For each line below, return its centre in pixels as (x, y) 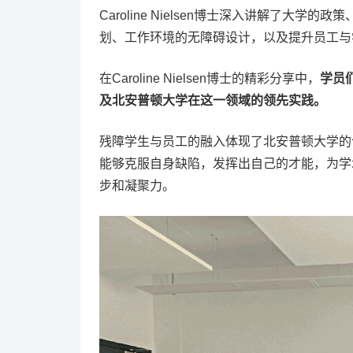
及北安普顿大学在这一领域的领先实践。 (213, 100)
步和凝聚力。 (137, 186)
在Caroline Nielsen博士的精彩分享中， (210, 78)
